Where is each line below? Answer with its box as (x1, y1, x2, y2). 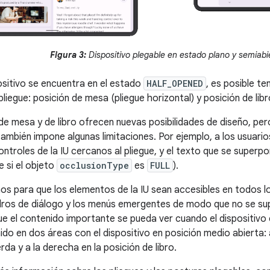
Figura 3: (49, 49, 86, 60)
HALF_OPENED (146, 77, 203, 89)
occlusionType (60, 159, 129, 171)
